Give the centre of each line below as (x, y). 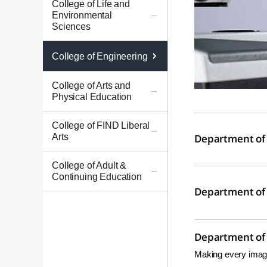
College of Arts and (91, 86)
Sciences (71, 27)
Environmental (82, 15)
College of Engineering (100, 57)
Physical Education (92, 97)
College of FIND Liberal (101, 125)
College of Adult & (89, 165)
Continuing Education (97, 177)
